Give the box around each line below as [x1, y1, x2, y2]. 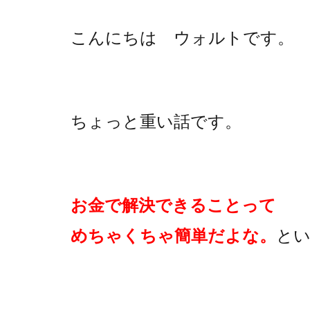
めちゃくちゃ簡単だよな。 [71, 224, 276, 245]
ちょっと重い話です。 [71, 110, 241, 131]
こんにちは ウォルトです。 [71, 26, 294, 47]
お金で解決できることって [71, 194, 276, 215]
